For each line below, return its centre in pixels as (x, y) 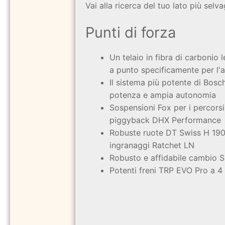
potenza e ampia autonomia (163, 95)
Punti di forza (131, 32)
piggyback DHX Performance (165, 120)
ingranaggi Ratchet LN (152, 145)
